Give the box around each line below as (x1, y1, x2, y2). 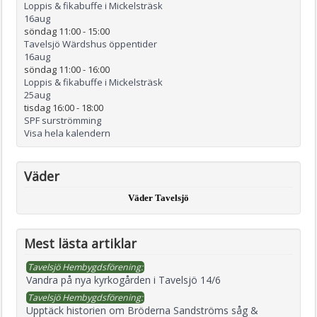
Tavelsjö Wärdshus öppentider (24, 37, 157, 50)
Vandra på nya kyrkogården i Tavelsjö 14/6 (26, 272, 221, 287)
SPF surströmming (24, 113, 101, 127)
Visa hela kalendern (24, 126, 110, 139)
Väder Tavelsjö (128, 192, 189, 203)
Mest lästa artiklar (24, 234, 137, 252)
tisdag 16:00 (24, 100, 74, 114)
